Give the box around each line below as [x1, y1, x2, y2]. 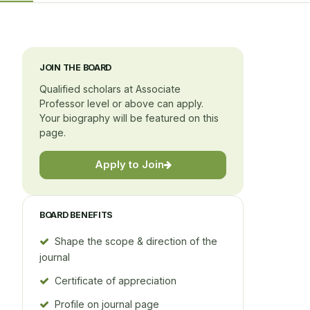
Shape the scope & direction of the [55, 235, 217, 247]
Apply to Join [94, 158, 164, 172]
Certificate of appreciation [55, 274, 176, 286]
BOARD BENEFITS [39, 210, 113, 221]
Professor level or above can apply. [39, 97, 203, 109]
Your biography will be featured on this [39, 111, 219, 124]
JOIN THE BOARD [39, 62, 112, 73]
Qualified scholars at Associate [39, 82, 181, 95]
